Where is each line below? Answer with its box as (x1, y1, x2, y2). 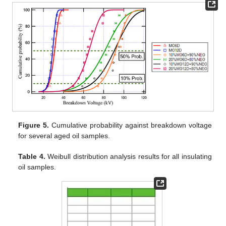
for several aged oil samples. (18, 132, 110, 140)
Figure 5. (18, 121, 49, 130)
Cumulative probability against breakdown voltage (49, 121, 212, 130)
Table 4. (18, 152, 45, 161)
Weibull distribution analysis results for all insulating (45, 152, 212, 161)
